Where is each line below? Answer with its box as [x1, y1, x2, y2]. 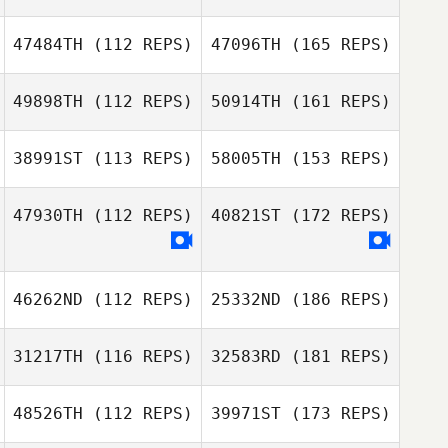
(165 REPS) [280, 35, 391, 54]
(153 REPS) [280, 149, 391, 168]
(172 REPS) [280, 206, 391, 225]
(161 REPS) [280, 92, 391, 111]
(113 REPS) [83, 149, 193, 168]
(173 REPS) [280, 404, 391, 423]
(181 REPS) [280, 347, 391, 366]
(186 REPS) [280, 290, 391, 309]
